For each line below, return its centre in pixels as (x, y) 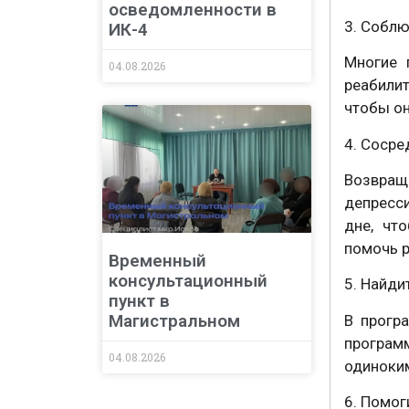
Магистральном (174, 320)
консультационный (188, 280)
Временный (157, 260)
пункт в (139, 300)
